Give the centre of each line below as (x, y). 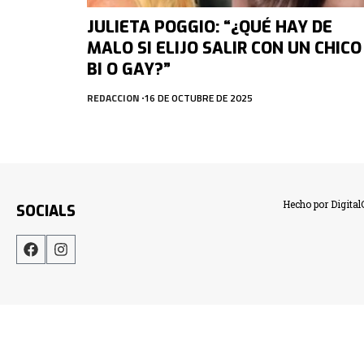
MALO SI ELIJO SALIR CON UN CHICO (224, 48)
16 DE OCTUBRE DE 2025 (198, 97)
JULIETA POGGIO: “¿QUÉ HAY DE (210, 27)
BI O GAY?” (129, 69)
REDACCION (113, 97)
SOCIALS (46, 211)
